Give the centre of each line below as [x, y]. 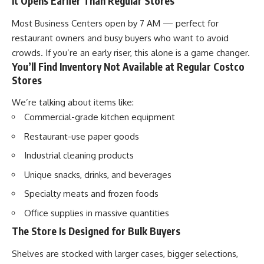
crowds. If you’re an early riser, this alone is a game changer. [131, 52]
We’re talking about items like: [73, 103]
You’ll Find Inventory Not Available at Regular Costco [128, 66]
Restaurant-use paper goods [82, 136]
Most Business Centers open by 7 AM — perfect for [115, 23]
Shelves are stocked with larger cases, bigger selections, [125, 253]
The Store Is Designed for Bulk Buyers [96, 231]
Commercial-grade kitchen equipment [100, 117]
